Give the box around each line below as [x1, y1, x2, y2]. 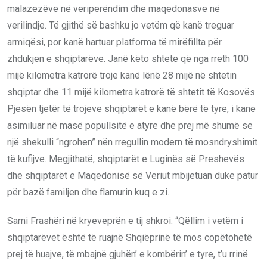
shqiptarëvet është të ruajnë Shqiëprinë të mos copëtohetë [7, 231, 252, 243]
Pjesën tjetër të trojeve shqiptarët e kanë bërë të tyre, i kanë [7, 103, 256, 114]
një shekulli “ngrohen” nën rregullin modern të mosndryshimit [7, 136, 257, 148]
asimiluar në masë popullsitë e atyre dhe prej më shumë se [7, 119, 253, 131]
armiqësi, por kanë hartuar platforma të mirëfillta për [7, 36, 222, 48]
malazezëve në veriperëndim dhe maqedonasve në [7, 2, 220, 14]
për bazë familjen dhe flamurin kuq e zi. [7, 186, 169, 198]
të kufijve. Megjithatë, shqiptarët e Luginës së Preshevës [7, 153, 244, 164]
